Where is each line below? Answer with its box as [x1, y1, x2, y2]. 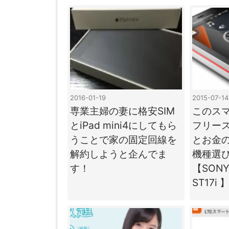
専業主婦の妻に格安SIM [70, 104, 175, 117]
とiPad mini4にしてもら [70, 119, 177, 131]
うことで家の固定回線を [70, 133, 177, 146]
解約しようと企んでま [70, 147, 167, 160]
